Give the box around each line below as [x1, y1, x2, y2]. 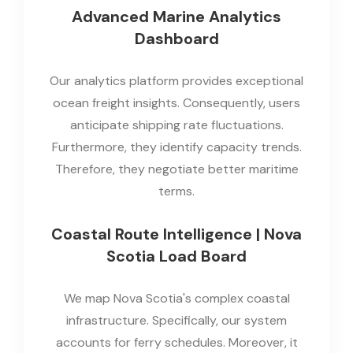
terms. [158, 182, 195, 199]
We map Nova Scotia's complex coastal [63, 289, 290, 307]
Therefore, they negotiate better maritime [54, 160, 299, 177]
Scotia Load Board [106, 245, 247, 266]
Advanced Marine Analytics [72, 6, 281, 27]
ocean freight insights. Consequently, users [53, 94, 300, 111]
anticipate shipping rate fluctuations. [69, 116, 284, 133]
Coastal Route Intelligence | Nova [51, 223, 302, 244]
